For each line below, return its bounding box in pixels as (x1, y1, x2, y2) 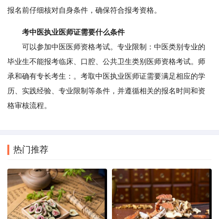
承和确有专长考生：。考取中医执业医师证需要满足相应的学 (7, 72, 205, 81)
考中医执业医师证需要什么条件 (22, 28, 125, 37)
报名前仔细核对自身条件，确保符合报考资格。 (7, 6, 161, 15)
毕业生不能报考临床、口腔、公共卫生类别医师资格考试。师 (7, 57, 205, 66)
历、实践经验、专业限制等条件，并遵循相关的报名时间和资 (7, 87, 205, 95)
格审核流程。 (7, 101, 51, 110)
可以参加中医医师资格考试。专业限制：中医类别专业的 (7, 43, 205, 51)
